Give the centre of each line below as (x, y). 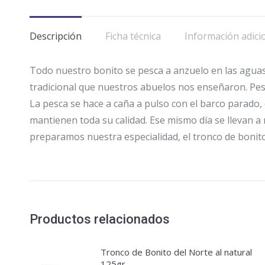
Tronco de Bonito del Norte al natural (176, 252)
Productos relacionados (100, 219)
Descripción (56, 36)
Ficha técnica (133, 36)
